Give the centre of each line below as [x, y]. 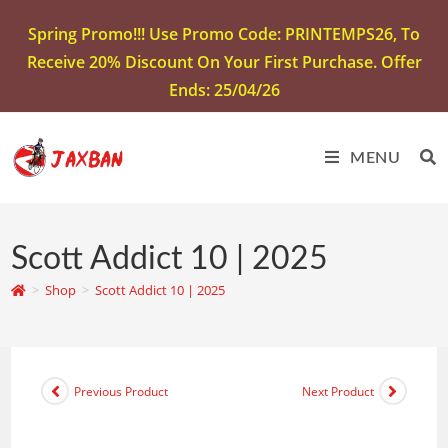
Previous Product [121, 391]
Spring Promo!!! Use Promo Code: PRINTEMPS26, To [224, 34]
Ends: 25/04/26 [224, 90]
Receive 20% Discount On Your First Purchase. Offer [224, 62]
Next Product [337, 391]
